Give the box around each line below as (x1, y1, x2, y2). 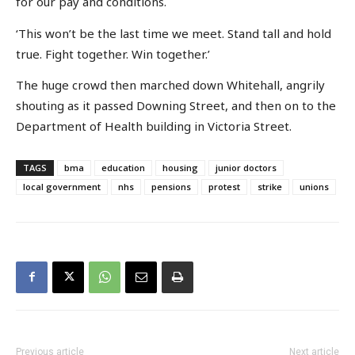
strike (258, 180, 282, 193)
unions (300, 180, 329, 193)
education (101, 161, 145, 174)
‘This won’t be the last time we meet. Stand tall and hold (16, 25, 331, 41)
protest (208, 180, 240, 193)
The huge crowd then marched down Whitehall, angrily (16, 77, 325, 94)
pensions (151, 180, 191, 193)
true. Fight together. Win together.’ (16, 45, 210, 62)
